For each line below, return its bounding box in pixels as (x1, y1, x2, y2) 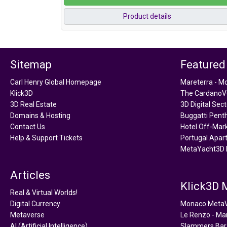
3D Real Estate (10, 100, 57, 108)
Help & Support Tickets (10, 133, 83, 142)
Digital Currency (10, 199, 60, 208)
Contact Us (10, 122, 45, 131)
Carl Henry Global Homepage (10, 78, 101, 86)
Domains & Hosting (10, 111, 70, 120)
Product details (123, 12, 172, 20)
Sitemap (10, 58, 52, 71)
